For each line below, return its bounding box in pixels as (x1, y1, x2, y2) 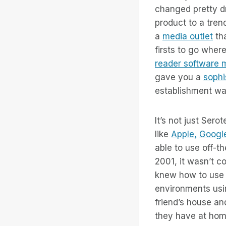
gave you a (155, 72, 203, 82)
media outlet (162, 31, 213, 41)
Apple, (171, 129, 197, 139)
